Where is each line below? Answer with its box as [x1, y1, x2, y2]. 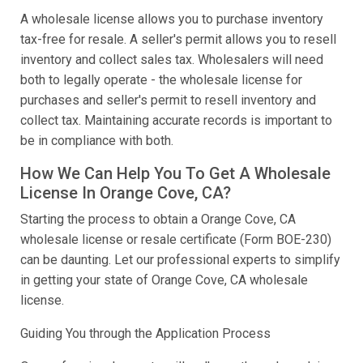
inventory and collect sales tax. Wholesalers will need [20, 52, 323, 68]
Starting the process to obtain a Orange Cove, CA [20, 211, 296, 228]
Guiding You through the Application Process [20, 326, 271, 342]
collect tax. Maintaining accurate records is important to [20, 113, 332, 129]
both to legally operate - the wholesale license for [20, 72, 302, 88]
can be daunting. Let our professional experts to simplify [20, 252, 340, 268]
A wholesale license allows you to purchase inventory [20, 11, 323, 28]
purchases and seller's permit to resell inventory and [20, 92, 316, 109]
